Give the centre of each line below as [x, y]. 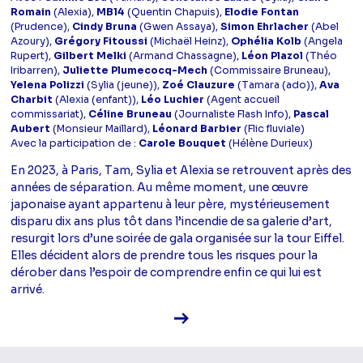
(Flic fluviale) [273, 128]
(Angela [322, 41]
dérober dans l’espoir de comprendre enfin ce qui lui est [167, 272]
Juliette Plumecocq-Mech [135, 70]
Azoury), [33, 41]
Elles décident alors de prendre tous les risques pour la [164, 255]
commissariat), [50, 114]
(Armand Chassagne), [184, 56]
